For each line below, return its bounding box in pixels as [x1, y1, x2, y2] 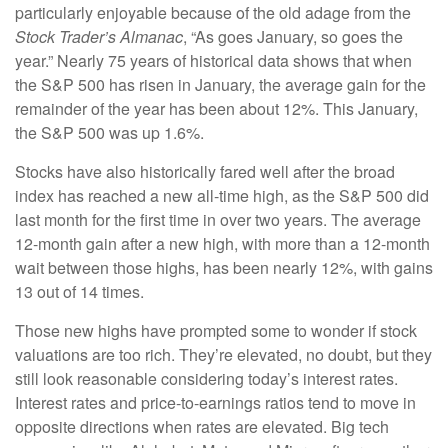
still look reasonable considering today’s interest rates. [15, 366, 398, 390]
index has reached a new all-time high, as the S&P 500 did [15, 183, 429, 207]
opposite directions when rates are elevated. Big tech [15, 414, 389, 438]
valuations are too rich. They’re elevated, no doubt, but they [15, 342, 432, 366]
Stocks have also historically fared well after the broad [15, 159, 395, 183]
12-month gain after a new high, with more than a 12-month [15, 231, 430, 255]
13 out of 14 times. [15, 279, 144, 303]
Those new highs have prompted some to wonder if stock [15, 318, 417, 342]
